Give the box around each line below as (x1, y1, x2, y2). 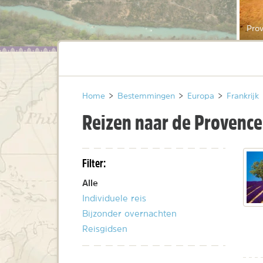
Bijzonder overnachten (82, 209, 177, 218)
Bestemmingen (117, 92, 175, 100)
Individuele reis (82, 194, 146, 203)
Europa (187, 92, 214, 100)
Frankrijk (227, 92, 259, 100)
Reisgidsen (82, 224, 127, 234)
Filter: (82, 156, 106, 171)
